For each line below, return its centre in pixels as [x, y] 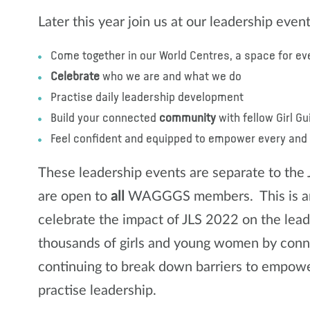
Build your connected [105, 119]
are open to [74, 197]
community [188, 119]
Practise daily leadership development [147, 98]
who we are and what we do [171, 77]
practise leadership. [97, 291]
